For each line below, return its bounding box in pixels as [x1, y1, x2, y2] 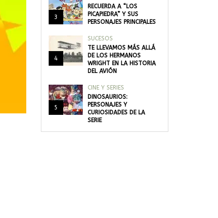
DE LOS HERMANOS [87, 52, 141, 59]
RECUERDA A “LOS [87, 3, 137, 10]
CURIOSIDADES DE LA [87, 109, 145, 116]
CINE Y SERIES [87, 84, 124, 91]
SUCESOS [87, 35, 113, 42]
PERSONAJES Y [87, 101, 127, 108]
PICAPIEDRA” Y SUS [87, 11, 138, 18]
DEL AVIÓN [87, 68, 117, 74]
